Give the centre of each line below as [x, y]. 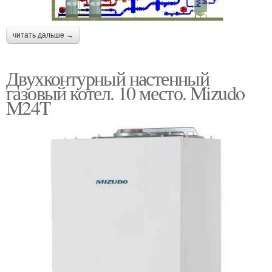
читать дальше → [43, 35]
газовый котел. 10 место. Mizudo [125, 92]
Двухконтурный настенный [108, 78]
